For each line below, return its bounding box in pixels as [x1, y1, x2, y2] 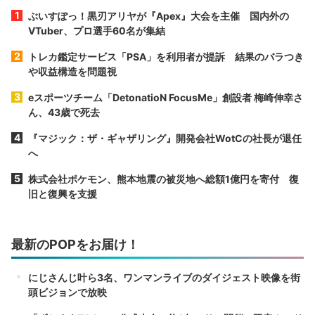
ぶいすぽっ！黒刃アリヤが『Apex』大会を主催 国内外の [28, 9, 289, 22]
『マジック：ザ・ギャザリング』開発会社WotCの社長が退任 [28, 131, 302, 144]
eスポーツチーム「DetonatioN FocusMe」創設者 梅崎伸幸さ [28, 91, 303, 103]
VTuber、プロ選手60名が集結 [28, 24, 165, 37]
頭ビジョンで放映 [28, 285, 107, 298]
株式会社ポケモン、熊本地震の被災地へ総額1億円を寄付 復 [28, 172, 299, 185]
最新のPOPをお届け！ [11, 236, 139, 252]
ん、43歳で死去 [28, 105, 100, 118]
